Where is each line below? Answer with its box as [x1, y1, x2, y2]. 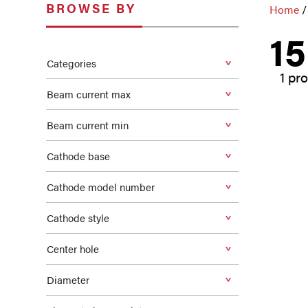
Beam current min [47, 118, 129, 132]
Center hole [47, 241, 99, 256]
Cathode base [47, 148, 110, 163]
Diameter [47, 272, 89, 287]
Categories [47, 56, 96, 70]
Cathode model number [47, 179, 155, 194]
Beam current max [47, 87, 131, 101]
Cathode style [47, 210, 109, 225]
